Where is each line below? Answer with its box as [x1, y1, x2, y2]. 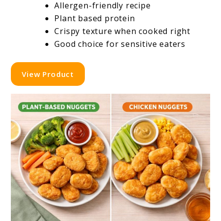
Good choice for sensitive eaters [54, 38, 186, 49]
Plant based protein [54, 12, 135, 24]
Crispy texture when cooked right [54, 25, 191, 37]
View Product [22, 69, 74, 79]
